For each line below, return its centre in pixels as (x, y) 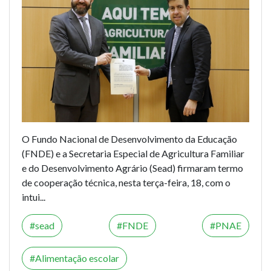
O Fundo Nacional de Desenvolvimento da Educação (129, 139)
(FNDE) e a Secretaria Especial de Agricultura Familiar (133, 153)
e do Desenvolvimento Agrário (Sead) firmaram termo (132, 168)
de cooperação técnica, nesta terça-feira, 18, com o (126, 182)
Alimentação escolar (77, 258)
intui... (34, 197)
